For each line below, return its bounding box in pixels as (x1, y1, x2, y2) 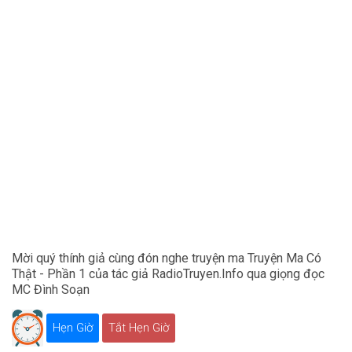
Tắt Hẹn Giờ (108, 320, 169, 335)
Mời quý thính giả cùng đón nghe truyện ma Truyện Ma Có (12, 251, 321, 266)
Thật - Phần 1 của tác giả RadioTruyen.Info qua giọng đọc (12, 266, 324, 282)
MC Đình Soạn (12, 282, 90, 298)
